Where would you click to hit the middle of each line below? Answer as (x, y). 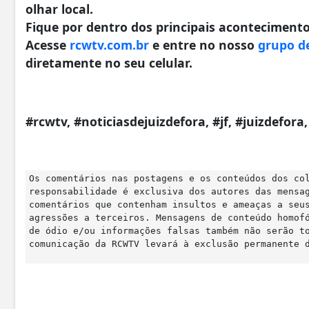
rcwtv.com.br (109, 45)
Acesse (48, 45)
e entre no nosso (203, 45)
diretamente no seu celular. (109, 63)
